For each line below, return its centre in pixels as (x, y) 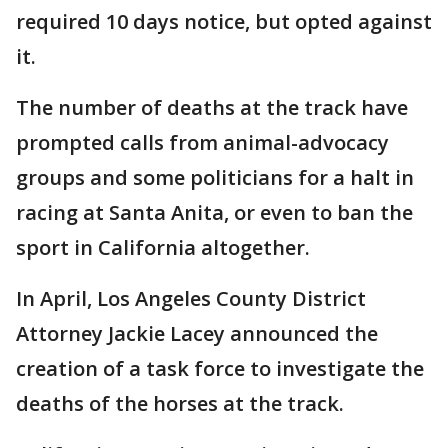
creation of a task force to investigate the (220, 369)
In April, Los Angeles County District (191, 299)
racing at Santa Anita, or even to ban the (214, 213)
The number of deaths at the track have (212, 108)
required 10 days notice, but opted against (224, 22)
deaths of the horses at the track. (180, 404)
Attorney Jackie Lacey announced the (197, 334)
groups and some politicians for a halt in (215, 178)
